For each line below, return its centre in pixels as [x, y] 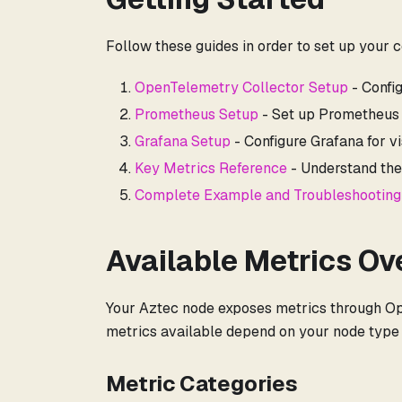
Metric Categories [202, 384]
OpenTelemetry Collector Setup [241, 88]
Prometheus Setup [197, 115]
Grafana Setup [183, 142]
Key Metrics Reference [211, 169]
